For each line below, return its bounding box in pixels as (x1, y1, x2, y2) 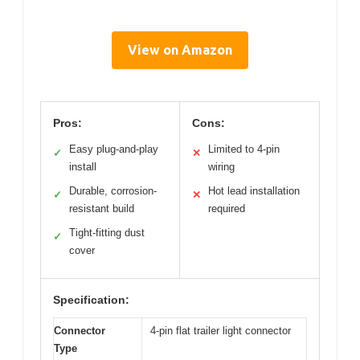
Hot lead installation (208, 185, 300, 198)
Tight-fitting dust (69, 227, 145, 239)
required (208, 202, 245, 215)
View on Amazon (128, 43, 232, 58)
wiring (208, 161, 235, 174)
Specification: (53, 293, 129, 307)
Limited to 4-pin (208, 143, 280, 156)
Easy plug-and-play (69, 143, 158, 156)
